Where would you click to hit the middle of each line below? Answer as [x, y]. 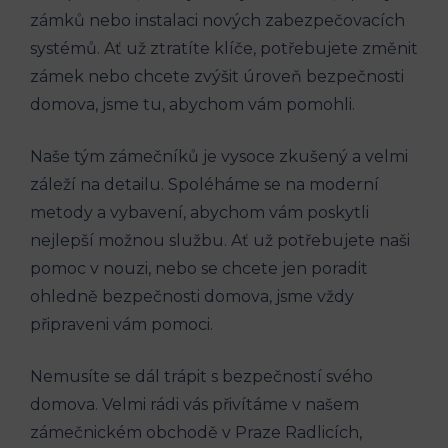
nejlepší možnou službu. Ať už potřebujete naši [220, 240]
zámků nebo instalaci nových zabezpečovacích [217, 20]
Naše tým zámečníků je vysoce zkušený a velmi [219, 156]
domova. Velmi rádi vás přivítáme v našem [194, 404]
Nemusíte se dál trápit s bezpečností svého [201, 376]
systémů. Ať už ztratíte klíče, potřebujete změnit [224, 48]
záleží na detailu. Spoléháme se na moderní [204, 184]
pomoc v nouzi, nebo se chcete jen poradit [199, 268]
